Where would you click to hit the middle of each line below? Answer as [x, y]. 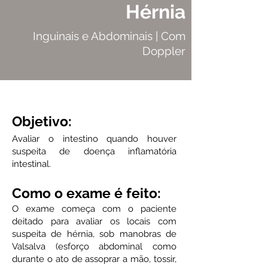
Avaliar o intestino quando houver [94, 139]
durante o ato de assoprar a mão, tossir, [94, 259]
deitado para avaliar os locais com [94, 221]
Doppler [164, 51]
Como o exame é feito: [86, 193]
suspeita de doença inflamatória [94, 151]
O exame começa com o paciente [94, 209]
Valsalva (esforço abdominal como [94, 246]
